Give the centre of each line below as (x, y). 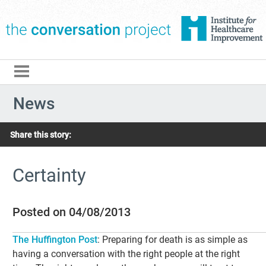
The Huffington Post (55, 240)
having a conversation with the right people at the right (126, 254)
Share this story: (41, 135)
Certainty (50, 176)
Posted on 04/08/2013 (72, 212)
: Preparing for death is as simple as (173, 240)
